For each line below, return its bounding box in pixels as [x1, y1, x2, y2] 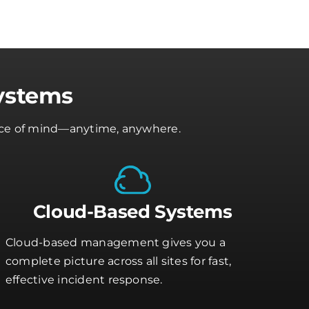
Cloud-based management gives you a [5, 235, 226, 249]
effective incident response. [5, 272, 163, 286]
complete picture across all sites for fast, [5, 254, 232, 268]
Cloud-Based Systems [32, 200, 232, 223]
